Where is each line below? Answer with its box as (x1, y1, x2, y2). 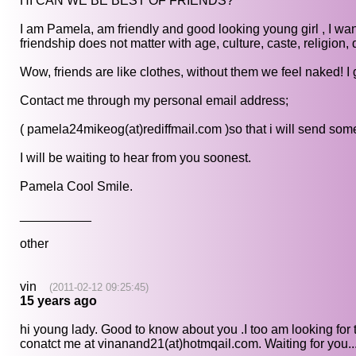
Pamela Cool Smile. (20, 180, 133, 194)
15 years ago (20, 294, 97, 308)
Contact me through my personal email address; (20, 94, 288, 108)
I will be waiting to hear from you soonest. (20, 151, 251, 165)
